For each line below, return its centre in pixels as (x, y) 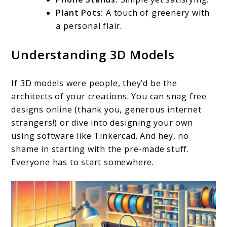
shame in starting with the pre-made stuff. (100, 149)
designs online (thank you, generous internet (106, 109)
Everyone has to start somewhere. (83, 162)
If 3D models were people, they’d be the (94, 83)
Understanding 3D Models (93, 54)
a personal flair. (89, 26)
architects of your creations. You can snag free (109, 96)
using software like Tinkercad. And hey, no (100, 136)
